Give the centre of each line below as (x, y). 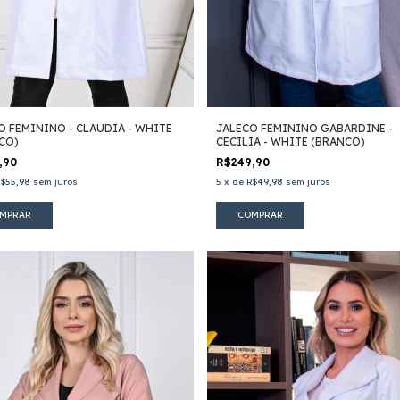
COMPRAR (260, 215)
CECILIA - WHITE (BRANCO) (290, 142)
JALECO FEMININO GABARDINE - (304, 129)
